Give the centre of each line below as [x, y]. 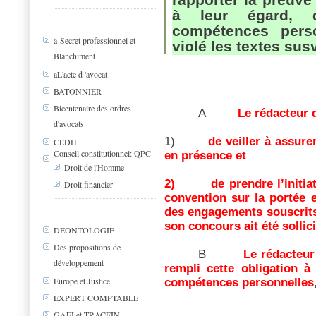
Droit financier [89, 184]
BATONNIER [78, 91]
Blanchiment [74, 56]
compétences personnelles [239, 282]
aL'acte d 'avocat [80, 74]
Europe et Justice [82, 281]
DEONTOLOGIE [84, 230]
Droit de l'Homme [94, 168]
